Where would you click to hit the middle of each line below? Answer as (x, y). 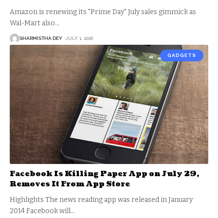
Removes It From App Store (70, 184)
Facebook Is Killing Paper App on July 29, (104, 174)
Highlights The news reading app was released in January (101, 200)
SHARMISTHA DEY (41, 38)
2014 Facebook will (40, 211)
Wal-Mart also (32, 23)
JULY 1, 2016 (79, 38)
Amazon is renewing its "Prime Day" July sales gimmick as (103, 12)
